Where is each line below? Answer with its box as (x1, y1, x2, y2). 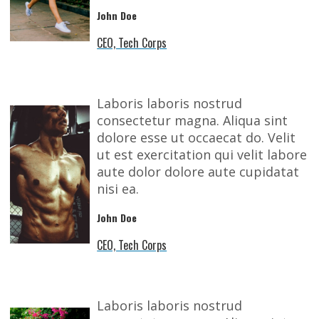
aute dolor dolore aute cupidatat (97, 163, 300, 181)
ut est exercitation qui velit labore (97, 146, 308, 164)
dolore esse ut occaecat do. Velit (97, 129, 296, 147)
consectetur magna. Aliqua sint (97, 112, 288, 130)
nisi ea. (97, 180, 140, 198)
